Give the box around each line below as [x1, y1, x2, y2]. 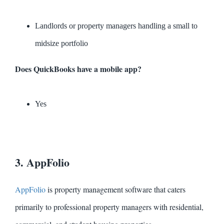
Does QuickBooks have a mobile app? [15, 63, 141, 75]
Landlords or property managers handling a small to [35, 21, 197, 30]
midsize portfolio [35, 39, 88, 48]
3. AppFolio [15, 154, 69, 171]
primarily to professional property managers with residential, [15, 201, 203, 212]
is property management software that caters [45, 184, 185, 195]
